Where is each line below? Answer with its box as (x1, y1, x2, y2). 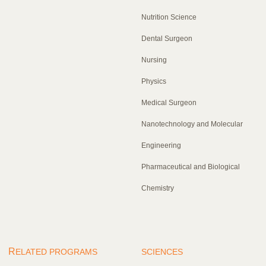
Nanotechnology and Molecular (141, 119, 243, 128)
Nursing (141, 55, 167, 64)
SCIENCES (141, 246, 183, 256)
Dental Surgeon (141, 34, 192, 43)
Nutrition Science (141, 12, 197, 21)
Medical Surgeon (141, 98, 197, 107)
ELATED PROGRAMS (15, 246, 97, 256)
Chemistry (141, 183, 174, 192)
